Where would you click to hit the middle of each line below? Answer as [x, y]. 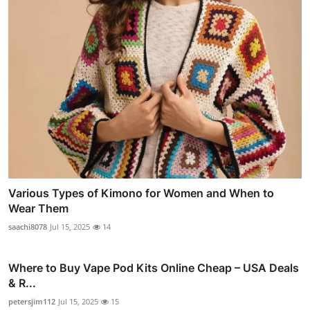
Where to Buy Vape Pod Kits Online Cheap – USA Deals [154, 267]
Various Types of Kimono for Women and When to [141, 193]
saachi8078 [28, 226]
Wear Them [38, 208]
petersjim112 [32, 301]
